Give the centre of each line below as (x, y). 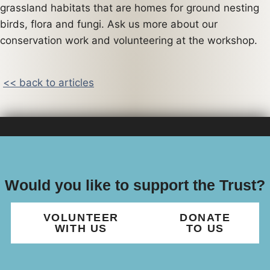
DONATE (205, 218)
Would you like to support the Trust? (135, 185)
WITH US (81, 228)
